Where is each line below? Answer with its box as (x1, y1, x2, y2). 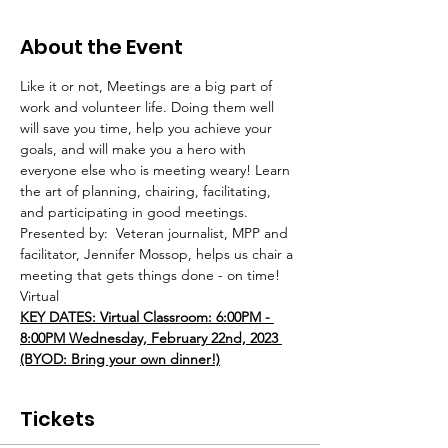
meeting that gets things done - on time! (20, 266, 284, 284)
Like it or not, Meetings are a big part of (20, 77, 276, 95)
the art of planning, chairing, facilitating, (20, 182, 275, 200)
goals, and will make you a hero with (20, 140, 250, 158)
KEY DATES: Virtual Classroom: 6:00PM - (20, 308, 274, 326)
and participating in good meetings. (20, 203, 252, 221)
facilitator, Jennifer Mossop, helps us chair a (20, 245, 297, 263)
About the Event (20, 33, 183, 61)
